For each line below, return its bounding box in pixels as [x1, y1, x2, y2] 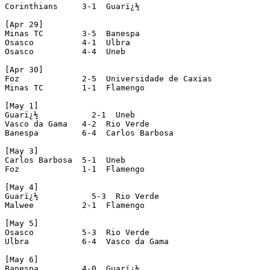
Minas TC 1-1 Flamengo [5, 83, 145, 92]
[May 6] [5, 254, 39, 264]
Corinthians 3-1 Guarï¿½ [5, 1, 140, 11]
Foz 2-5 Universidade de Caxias [5, 74, 212, 83]
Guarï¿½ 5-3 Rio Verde [5, 191, 159, 201]
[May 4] [5, 182, 39, 192]
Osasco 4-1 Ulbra [5, 37, 130, 47]
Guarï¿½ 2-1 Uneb [5, 110, 135, 119]
